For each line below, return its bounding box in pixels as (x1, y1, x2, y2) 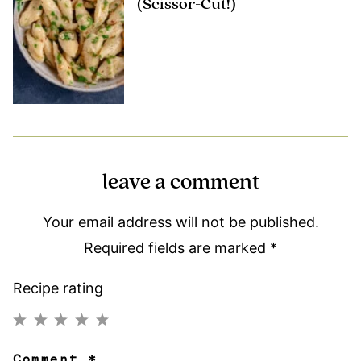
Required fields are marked (84, 239, 270, 256)
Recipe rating (13, 279, 103, 297)
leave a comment (102, 168, 259, 196)
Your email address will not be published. (42, 213, 319, 230)
